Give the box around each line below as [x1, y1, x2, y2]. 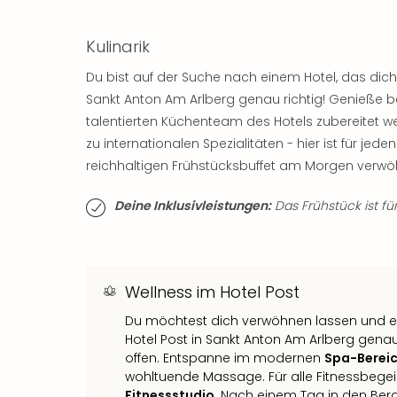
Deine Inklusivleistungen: [114, 196, 271, 214]
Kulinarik [86, 35, 150, 58]
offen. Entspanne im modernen [125, 348, 324, 367]
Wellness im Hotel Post [125, 280, 300, 303]
